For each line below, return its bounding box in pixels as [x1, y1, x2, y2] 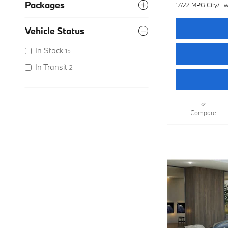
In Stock [35, 45, 63, 55]
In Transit [35, 61, 67, 72]
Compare [190, 108, 216, 117]
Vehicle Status [25, 24, 84, 37]
